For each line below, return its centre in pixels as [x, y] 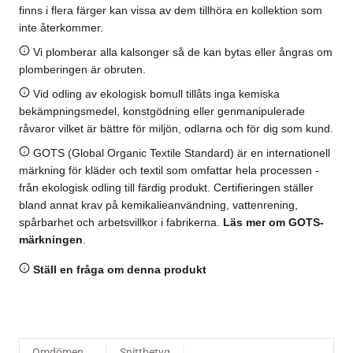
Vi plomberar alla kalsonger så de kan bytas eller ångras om [181, 52]
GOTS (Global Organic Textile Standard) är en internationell [180, 152]
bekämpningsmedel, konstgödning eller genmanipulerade [162, 111]
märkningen [51, 239]
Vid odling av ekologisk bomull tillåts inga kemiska [155, 93]
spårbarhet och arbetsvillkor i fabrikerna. [121, 222]
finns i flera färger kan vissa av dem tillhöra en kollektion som [171, 10]
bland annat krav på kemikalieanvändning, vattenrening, [158, 204]
